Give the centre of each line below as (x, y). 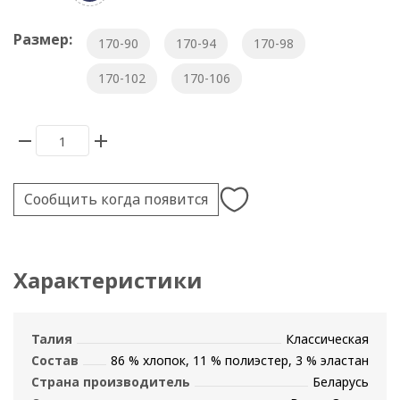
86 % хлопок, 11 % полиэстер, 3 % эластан (240, 361)
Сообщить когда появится (116, 200)
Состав (55, 361)
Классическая (327, 339)
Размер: (43, 40)
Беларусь (341, 382)
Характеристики (108, 280)
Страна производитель (111, 382)
